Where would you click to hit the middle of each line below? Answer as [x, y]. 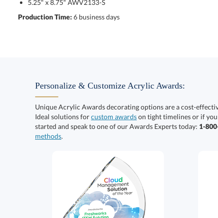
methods [48, 136]
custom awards [114, 117]
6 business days [96, 17]
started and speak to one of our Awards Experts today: [117, 127]
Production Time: [45, 17]
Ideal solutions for [63, 117]
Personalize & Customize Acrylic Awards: [110, 86]
